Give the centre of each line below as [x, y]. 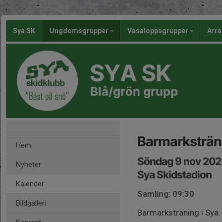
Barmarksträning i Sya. [179, 213]
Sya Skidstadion [174, 175]
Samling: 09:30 [166, 194]
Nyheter [28, 165]
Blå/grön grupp [134, 91]
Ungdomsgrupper [80, 31]
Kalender [30, 184]
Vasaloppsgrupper [159, 31]
